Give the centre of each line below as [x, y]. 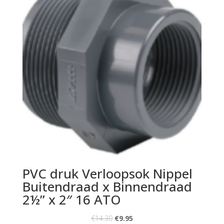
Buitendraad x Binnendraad [107, 186]
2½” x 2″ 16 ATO [71, 199]
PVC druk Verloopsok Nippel [107, 173]
